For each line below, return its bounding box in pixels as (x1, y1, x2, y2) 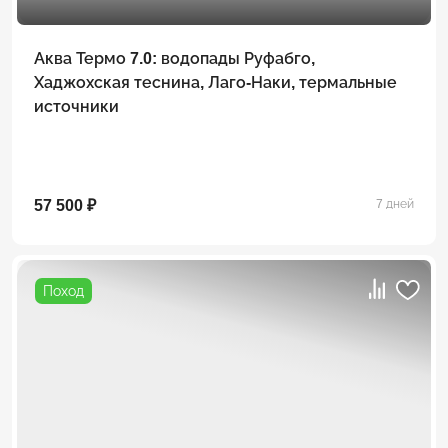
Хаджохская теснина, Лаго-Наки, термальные (34, 73, 397, 91)
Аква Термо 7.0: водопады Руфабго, (34, 49, 315, 67)
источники (34, 97, 119, 115)
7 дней (376, 196, 414, 211)
